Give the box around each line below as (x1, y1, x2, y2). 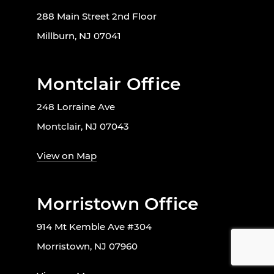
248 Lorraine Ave (37, 101, 115, 113)
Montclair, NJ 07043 (37, 120, 129, 133)
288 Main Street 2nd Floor (37, 10, 157, 23)
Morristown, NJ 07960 (37, 240, 138, 253)
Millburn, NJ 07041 (37, 30, 121, 42)
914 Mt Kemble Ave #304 (37, 221, 152, 233)
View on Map (37, 150, 97, 162)
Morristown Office (37, 193, 199, 215)
